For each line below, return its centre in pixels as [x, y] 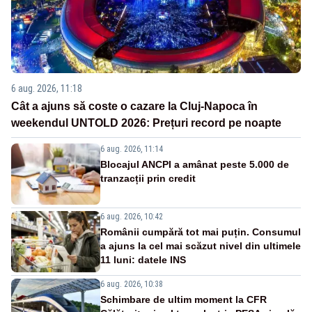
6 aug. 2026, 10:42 [132, 216]
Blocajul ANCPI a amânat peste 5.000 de [195, 164]
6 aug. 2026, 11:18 [47, 88]
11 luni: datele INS [143, 259]
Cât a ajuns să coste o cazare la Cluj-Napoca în [134, 106]
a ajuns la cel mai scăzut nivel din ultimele [201, 245]
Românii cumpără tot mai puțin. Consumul [201, 232]
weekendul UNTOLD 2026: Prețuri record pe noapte [146, 123]
